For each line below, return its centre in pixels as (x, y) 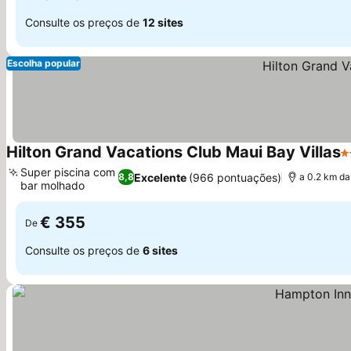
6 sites (160, 250)
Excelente (161, 177)
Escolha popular (43, 63)
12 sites (163, 22)
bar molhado (52, 185)
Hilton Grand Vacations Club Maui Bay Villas (174, 152)
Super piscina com (68, 172)
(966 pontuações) (235, 177)
